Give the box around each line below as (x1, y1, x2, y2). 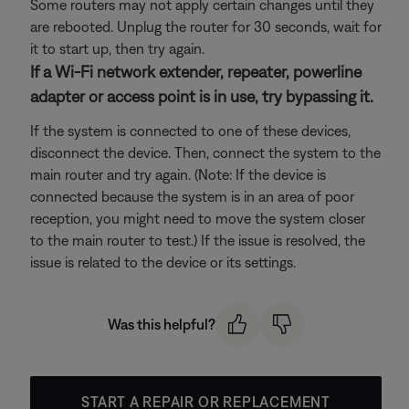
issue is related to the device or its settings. (30, 254, 296, 270)
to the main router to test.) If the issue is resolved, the (30, 232, 365, 248)
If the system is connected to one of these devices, (30, 122, 351, 139)
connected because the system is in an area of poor (30, 188, 354, 204)
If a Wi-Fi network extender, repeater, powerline (30, 62, 362, 81)
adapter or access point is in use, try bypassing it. (30, 87, 373, 106)
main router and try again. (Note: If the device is (30, 166, 326, 183)
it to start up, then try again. (30, 40, 204, 57)
